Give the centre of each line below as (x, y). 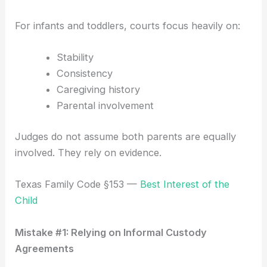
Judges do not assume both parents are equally (126, 137)
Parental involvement (105, 106)
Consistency (84, 74)
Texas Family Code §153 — (78, 184)
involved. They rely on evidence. (89, 153)
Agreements (45, 248)
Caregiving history (98, 90)
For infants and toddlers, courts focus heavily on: (128, 26)
